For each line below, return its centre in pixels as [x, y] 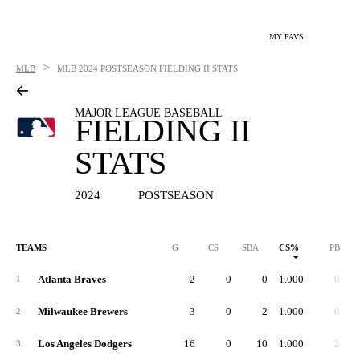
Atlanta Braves [72, 279]
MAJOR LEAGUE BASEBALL [149, 113]
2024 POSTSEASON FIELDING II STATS [158, 68]
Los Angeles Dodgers [85, 344]
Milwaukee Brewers [83, 311]
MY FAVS [286, 37]
